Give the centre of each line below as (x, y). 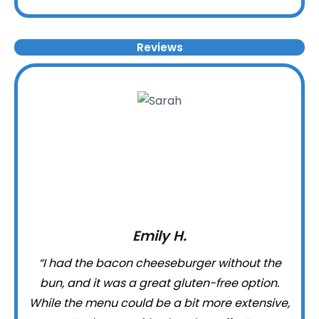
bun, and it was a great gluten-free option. (159, 283)
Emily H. (159, 236)
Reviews (159, 47)
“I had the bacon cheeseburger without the (159, 263)
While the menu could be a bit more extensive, (159, 303)
